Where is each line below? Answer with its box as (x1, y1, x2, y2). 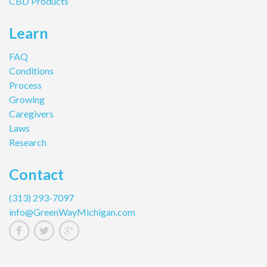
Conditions (9, 64, 54, 76)
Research (9, 136, 46, 148)
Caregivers (9, 107, 54, 119)
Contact (9, 164, 64, 183)
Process (9, 79, 42, 91)
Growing (9, 93, 45, 105)
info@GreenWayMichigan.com (9, 206, 135, 218)
